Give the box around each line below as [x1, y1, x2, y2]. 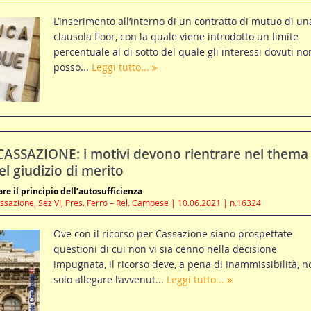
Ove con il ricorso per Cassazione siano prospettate [53, 227, 292, 241]
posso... [53, 60, 92, 74]
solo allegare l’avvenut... [53, 273, 167, 287]
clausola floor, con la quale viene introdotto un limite [53, 30, 299, 44]
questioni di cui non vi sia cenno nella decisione [53, 242, 277, 256]
